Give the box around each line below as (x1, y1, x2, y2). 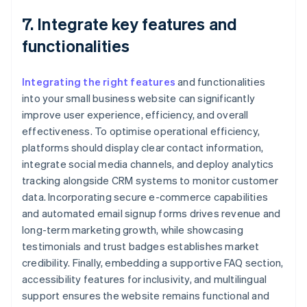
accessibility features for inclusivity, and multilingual (22, 272, 267, 286)
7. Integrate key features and (22, 13, 237, 35)
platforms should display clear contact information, (22, 140, 264, 155)
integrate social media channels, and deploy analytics (22, 157, 274, 171)
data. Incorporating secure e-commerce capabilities (22, 190, 269, 204)
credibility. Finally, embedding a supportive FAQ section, (22, 256, 284, 270)
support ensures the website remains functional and (22, 288, 270, 303)
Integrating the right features (22, 75, 175, 89)
